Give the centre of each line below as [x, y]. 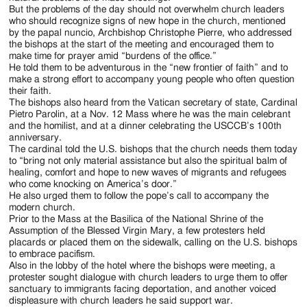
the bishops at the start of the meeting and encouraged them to [142, 44]
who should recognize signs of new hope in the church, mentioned [148, 21]
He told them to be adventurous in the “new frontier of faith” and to [149, 67]
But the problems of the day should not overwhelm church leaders [147, 9]
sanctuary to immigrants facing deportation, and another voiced [143, 289]
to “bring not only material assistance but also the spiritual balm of [148, 161]
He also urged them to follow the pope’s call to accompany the [139, 196]
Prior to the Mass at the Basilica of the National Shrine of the [136, 219]
